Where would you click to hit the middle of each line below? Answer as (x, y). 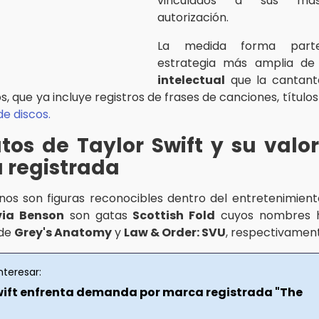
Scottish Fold (174, 215)
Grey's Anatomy (63, 232)
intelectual (191, 80)
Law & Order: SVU (175, 232)
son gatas (98, 215)
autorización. (193, 17)
